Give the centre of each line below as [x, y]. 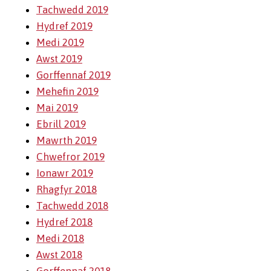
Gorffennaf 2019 [73, 75]
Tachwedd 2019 [72, 10]
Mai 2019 [57, 108]
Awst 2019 [59, 59]
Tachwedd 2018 [72, 206]
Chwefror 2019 [70, 157]
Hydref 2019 [64, 26]
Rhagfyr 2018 [67, 189]
